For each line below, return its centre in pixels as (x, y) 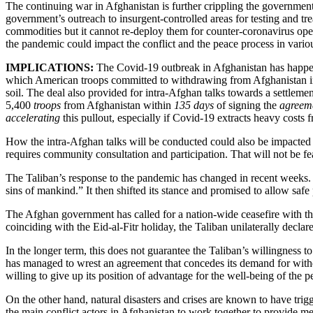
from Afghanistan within (117, 105)
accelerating (34, 117)
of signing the (247, 105)
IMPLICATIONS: (51, 67)
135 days (194, 105)
